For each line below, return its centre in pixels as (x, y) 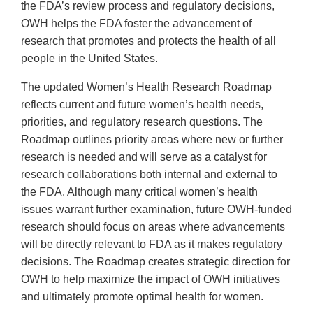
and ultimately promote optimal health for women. (145, 297)
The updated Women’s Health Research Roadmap (146, 87)
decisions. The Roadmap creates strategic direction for (155, 262)
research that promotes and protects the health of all (148, 41)
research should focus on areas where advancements (153, 227)
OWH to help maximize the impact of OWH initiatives (151, 279)
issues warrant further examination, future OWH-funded (156, 210)
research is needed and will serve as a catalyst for (144, 157)
